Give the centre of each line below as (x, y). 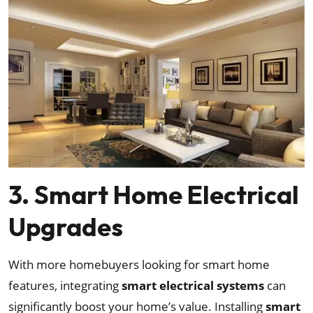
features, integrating (65, 286)
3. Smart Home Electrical (154, 195)
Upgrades (66, 227)
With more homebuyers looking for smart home (139, 265)
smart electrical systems (193, 286)
